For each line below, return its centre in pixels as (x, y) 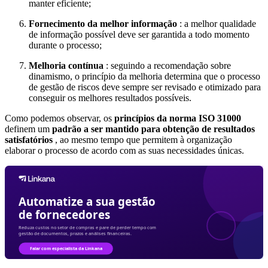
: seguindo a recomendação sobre (167, 65)
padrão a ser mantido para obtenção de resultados (153, 129)
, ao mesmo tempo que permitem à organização (142, 139)
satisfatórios (29, 139)
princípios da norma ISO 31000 (178, 118)
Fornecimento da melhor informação (103, 23)
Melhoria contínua (66, 65)
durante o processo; (65, 45)
